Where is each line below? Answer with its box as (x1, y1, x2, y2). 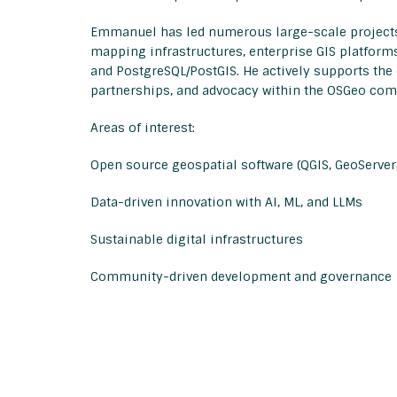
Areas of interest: (90, 120, 195, 136)
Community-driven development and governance (90, 269, 392, 284)
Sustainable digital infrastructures (90, 231, 303, 247)
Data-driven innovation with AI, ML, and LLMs (90, 194, 362, 210)
